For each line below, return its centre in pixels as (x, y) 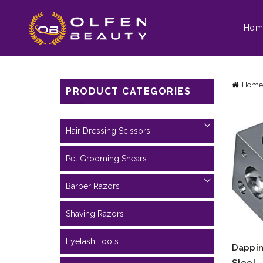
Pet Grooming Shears (106, 159)
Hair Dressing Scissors (108, 131)
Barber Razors (93, 186)
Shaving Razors (95, 214)
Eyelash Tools (92, 241)
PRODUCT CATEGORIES (128, 91)
